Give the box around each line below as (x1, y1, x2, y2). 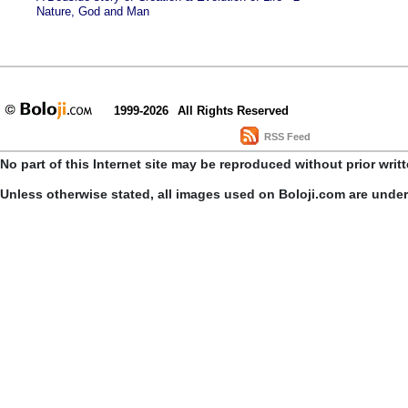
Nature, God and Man (36, 5, 149, 18)
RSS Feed (263, 130, 311, 142)
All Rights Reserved (178, 104, 289, 117)
